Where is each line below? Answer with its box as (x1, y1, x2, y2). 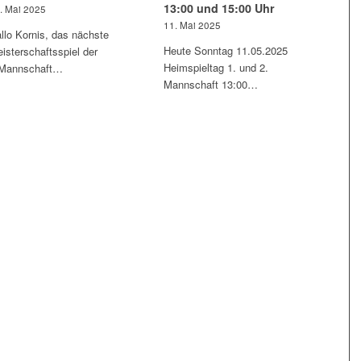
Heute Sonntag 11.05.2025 (164, 43, 288, 58)
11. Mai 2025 (164, 19, 222, 31)
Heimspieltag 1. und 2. (164, 60, 269, 75)
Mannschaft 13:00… (164, 77, 259, 92)
